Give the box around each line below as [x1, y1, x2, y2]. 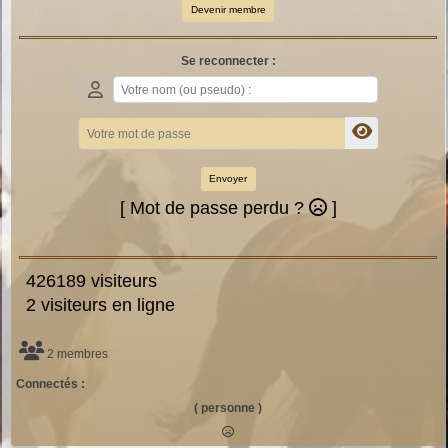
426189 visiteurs [16, 271, 157, 292]
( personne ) [194, 401, 262, 416]
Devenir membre [190, 4, 266, 16]
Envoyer [209, 173, 247, 185]
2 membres [44, 347, 108, 362]
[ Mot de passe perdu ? [119, 198, 309, 219]
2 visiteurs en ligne [16, 295, 175, 316]
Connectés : [16, 377, 85, 392]
